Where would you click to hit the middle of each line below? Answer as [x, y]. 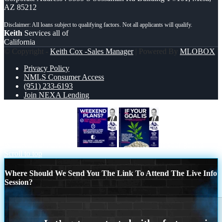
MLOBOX [197, 51]
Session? [19, 182]
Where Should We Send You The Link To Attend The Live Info [111, 173]
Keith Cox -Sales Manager [92, 51]
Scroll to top [23, 153]
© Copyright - [27, 51]
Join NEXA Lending [56, 95]
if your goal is [182, 144]
